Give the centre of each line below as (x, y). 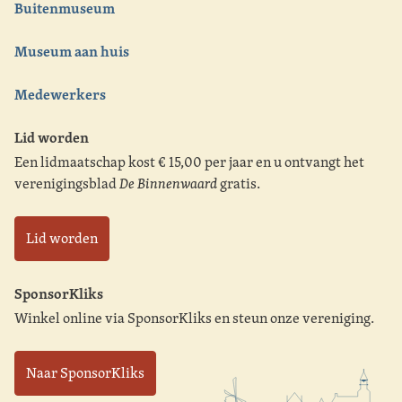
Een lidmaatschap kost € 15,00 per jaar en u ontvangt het (189, 162)
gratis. (239, 183)
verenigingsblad (67, 183)
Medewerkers (60, 94)
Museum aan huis (72, 51)
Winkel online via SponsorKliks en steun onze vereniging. (194, 318)
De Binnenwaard (168, 183)
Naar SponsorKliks (85, 372)
